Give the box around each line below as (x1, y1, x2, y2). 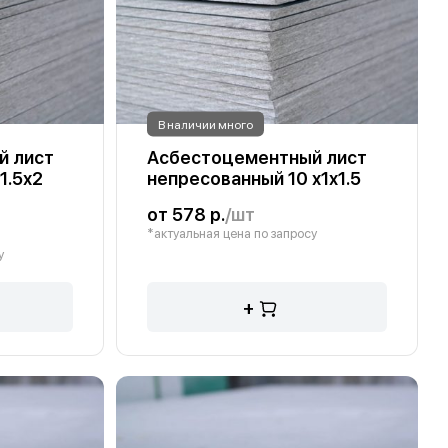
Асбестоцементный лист (147, 147, 368, 168)
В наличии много (158, 117, 254, 131)
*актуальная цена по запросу (147, 226, 318, 241)
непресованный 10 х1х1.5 (147, 168, 362, 189)
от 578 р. (147, 204, 226, 225)
